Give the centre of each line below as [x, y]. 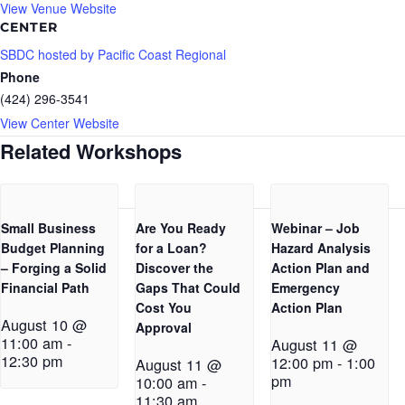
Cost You [164, 308]
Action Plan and [320, 268]
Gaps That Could [188, 288]
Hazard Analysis [320, 248]
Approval [164, 328]
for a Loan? [172, 248]
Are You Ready [181, 228]
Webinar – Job [315, 228]
